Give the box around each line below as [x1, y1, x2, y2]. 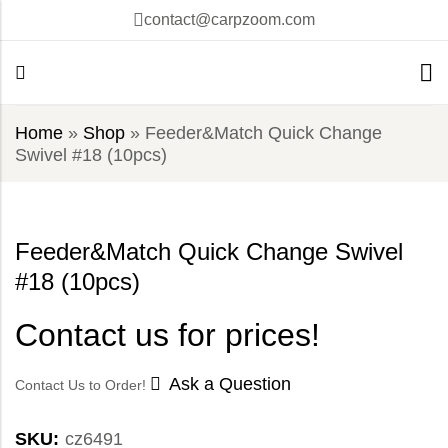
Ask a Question [169, 374, 291, 395]
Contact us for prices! [15, 317, 320, 354]
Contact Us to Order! [15, 377, 150, 394]
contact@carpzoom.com [144, 11, 315, 28]
